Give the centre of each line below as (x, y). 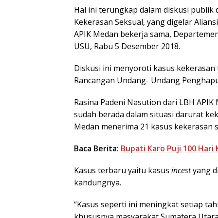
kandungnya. (98, 182)
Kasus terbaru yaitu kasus (123, 170)
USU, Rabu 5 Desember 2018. (127, 46)
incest (181, 170)
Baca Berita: (97, 148)
